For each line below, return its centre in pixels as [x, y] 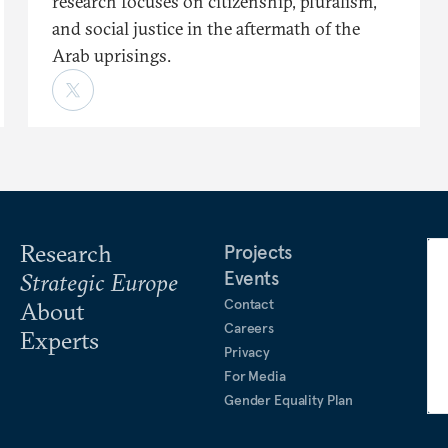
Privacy [247, 351]
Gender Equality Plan [289, 399]
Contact [249, 303]
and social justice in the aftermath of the [206, 28]
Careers [249, 327]
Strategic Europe [99, 281]
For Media [255, 375]
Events [251, 277]
